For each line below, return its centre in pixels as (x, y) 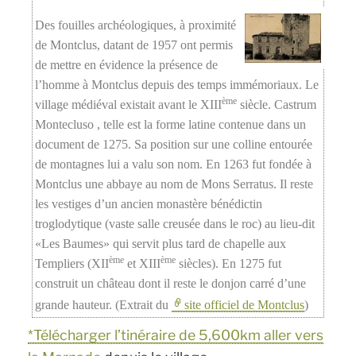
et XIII (143, 264)
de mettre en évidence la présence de (127, 65)
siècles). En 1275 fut (229, 264)
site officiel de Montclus (245, 305)
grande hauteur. (75, 305)
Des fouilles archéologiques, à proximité (136, 25)
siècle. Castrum (277, 105)
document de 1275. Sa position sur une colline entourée (174, 145)
